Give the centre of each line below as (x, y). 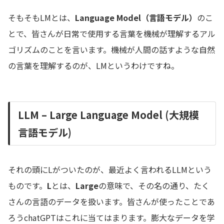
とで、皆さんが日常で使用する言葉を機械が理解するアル (112, 34)
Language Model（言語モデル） (136, 18)
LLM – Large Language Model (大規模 (108, 115)
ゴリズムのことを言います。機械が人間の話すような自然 (111, 50)
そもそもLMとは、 (41, 18)
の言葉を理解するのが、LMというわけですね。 (93, 66)
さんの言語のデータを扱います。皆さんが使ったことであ (111, 202)
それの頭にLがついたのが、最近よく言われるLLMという (110, 170)
